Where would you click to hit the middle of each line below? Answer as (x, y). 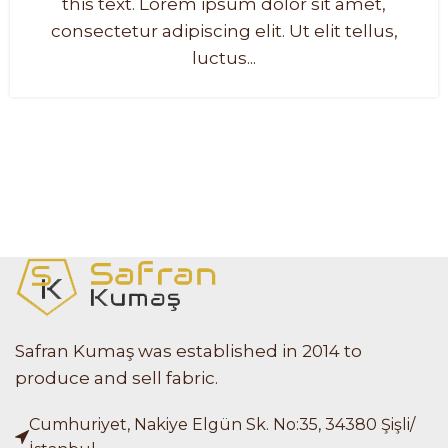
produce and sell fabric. (116, 377)
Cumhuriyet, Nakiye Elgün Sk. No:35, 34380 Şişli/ (222, 424)
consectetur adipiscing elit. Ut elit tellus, (224, 30)
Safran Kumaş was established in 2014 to (188, 350)
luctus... (224, 57)
